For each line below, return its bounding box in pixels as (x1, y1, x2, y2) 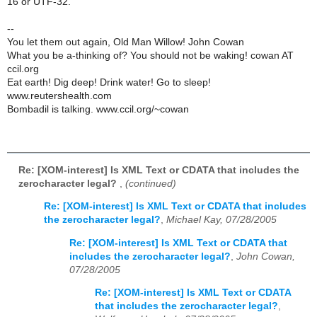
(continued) (125, 178, 176, 189)
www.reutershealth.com (7, 90, 112, 101)
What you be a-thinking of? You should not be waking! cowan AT (7, 50, 294, 61)
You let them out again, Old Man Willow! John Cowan (7, 36, 244, 47)
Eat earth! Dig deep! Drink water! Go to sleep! (7, 76, 211, 88)
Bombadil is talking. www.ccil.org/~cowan (7, 103, 189, 115)
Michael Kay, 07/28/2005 (166, 214, 277, 226)
